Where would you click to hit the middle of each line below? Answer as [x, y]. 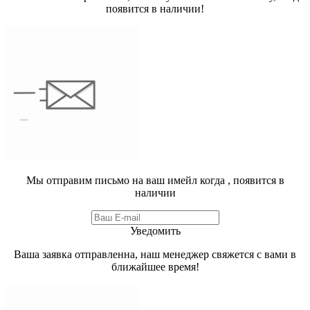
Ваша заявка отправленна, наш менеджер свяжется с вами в [155, 255]
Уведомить [155, 231]
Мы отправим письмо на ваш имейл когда [127, 181]
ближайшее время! [155, 267]
